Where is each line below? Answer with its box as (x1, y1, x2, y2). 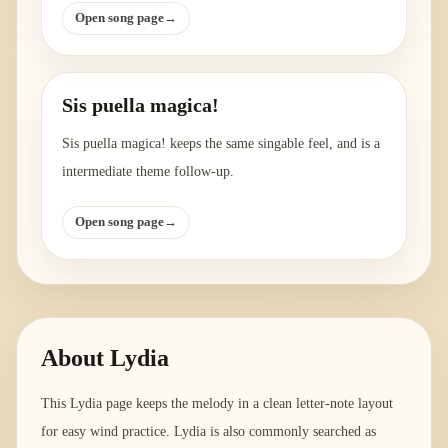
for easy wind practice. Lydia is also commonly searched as (41, 424, 376, 440)
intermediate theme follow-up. (62, 164, 234, 180)
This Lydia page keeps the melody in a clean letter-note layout (41, 396, 393, 412)
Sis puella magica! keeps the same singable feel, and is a (62, 136, 380, 152)
